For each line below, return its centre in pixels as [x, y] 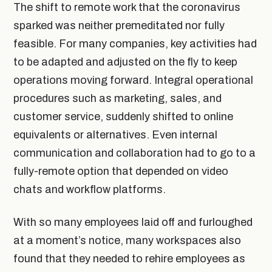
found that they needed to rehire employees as [129, 258]
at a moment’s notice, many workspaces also [127, 240]
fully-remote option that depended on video [121, 171]
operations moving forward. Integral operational [133, 80]
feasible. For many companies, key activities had [135, 43]
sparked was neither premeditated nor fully [119, 25]
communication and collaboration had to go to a [134, 153]
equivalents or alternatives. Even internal [115, 134]
